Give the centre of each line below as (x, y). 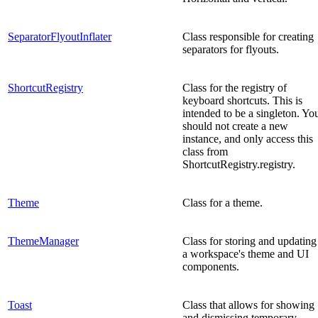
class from (205, 151)
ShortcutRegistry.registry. (239, 164)
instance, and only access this (248, 138)
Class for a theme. (223, 202)
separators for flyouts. (231, 49)
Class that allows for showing (248, 305)
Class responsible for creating (248, 36)
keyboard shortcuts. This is (242, 100)
